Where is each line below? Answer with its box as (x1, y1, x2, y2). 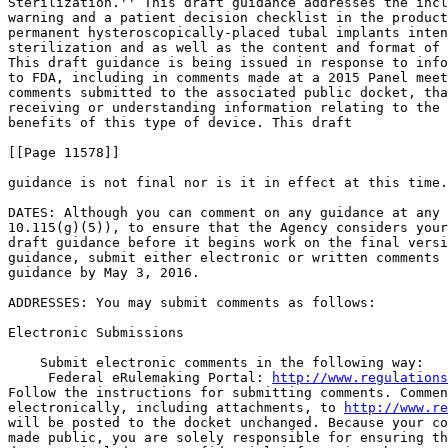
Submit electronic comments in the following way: (8, 355, 424, 370)
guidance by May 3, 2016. (8, 265, 200, 280)
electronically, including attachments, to (8, 400, 344, 415)
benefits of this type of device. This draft (8, 115, 352, 130)
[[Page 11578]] (8, 145, 120, 160)
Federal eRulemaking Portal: (40, 370, 272, 385)
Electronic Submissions (8, 325, 184, 340)
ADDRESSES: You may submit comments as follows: (8, 295, 376, 310)
